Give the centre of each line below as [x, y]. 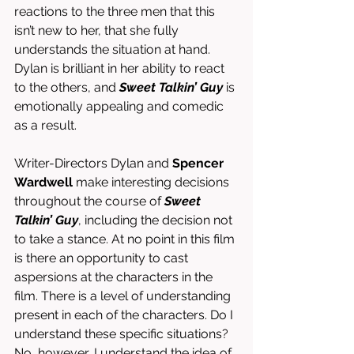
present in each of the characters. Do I [125, 315]
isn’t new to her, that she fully [98, 30]
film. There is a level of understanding [124, 296]
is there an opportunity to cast [103, 258]
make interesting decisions [153, 182]
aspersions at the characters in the [115, 277]
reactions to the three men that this [116, 11]
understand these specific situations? [123, 334]
